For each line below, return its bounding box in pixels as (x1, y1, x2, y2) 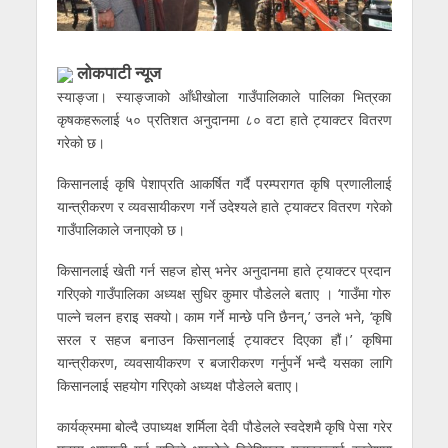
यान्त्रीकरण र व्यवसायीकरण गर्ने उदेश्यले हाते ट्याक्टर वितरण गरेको (56, 196, 392, 216)
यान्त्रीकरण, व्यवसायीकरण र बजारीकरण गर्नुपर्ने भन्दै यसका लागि (56, 352, 392, 372)
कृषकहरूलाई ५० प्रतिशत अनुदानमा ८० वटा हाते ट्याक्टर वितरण (56, 110, 392, 130)
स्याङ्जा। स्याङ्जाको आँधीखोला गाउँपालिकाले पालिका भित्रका (56, 87, 392, 107)
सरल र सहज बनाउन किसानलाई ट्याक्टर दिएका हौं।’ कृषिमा (56, 329, 392, 349)
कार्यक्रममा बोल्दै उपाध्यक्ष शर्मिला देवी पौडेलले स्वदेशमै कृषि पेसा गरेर (56, 416, 392, 436)
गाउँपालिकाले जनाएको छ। (56, 219, 185, 239)
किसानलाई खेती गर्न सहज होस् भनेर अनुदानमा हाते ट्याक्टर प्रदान (56, 260, 392, 280)
